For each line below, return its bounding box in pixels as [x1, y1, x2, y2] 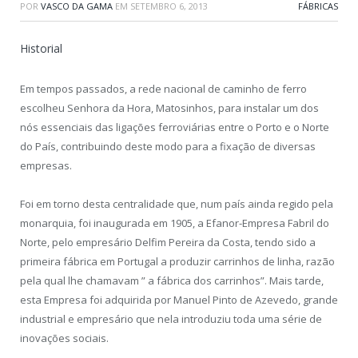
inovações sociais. [20, 331, 109, 346]
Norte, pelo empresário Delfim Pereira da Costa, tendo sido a [20, 235, 316, 250]
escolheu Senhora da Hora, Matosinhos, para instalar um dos [20, 100, 319, 115]
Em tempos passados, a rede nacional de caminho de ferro [20, 81, 307, 96]
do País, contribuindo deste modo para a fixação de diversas [20, 138, 316, 153]
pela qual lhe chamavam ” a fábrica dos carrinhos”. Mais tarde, [20, 273, 324, 288]
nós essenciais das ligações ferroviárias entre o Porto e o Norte [20, 119, 329, 134]
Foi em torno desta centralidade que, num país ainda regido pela [20, 197, 333, 212]
